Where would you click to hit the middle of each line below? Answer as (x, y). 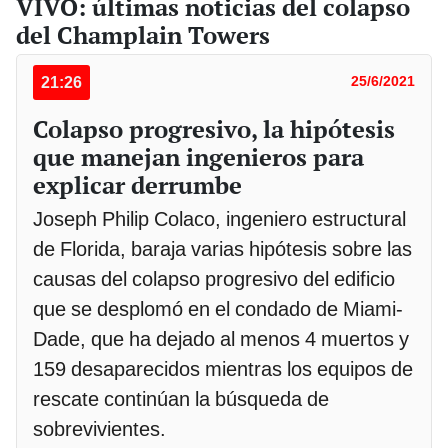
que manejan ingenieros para (198, 156)
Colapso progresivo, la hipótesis (214, 128)
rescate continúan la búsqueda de (181, 398)
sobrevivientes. (102, 428)
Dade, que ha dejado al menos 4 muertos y (221, 338)
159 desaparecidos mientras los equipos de (223, 368)
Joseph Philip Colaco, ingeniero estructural (219, 218)
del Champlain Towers (143, 34)
